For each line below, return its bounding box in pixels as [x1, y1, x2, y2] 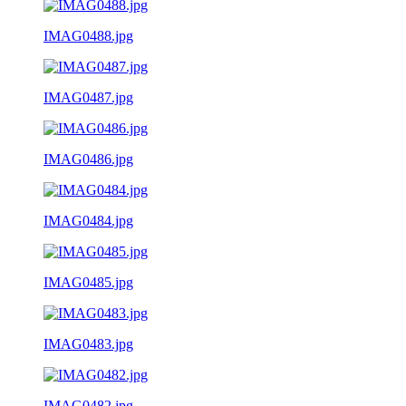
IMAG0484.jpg [43, 212, 133, 228]
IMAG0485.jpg [43, 274, 133, 290]
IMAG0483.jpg [43, 335, 133, 352]
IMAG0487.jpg [43, 89, 133, 105]
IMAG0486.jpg [43, 150, 133, 167]
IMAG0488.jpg [43, 27, 133, 43]
